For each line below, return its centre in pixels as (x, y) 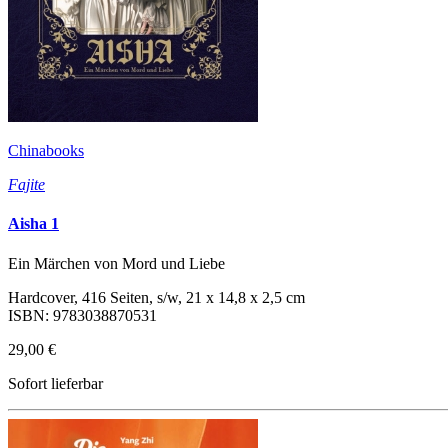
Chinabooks (46, 150)
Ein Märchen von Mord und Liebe (116, 263)
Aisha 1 (33, 224)
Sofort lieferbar (55, 383)
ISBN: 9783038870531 (82, 315)
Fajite (26, 184)
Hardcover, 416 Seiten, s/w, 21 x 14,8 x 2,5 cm (156, 297)
